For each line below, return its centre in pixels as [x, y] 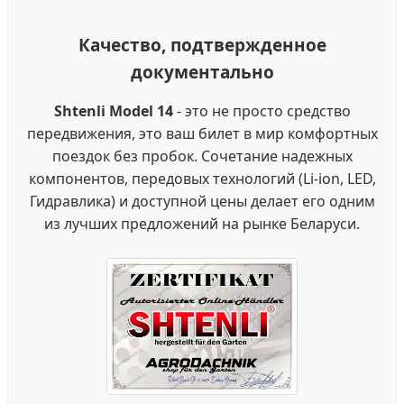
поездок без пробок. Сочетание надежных [202, 156]
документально [202, 72]
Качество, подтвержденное [202, 45]
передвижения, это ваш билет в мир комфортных [202, 133]
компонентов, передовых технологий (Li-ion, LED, [202, 178]
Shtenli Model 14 [113, 110]
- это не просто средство [262, 110]
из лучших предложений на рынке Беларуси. [202, 223]
